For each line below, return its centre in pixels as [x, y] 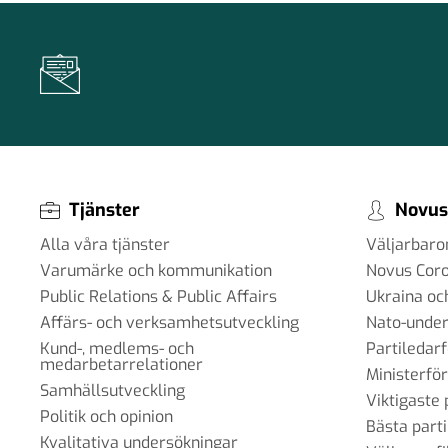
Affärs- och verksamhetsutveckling [169, 323]
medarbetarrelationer [121, 365]
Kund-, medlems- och [117, 349]
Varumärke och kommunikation [156, 271]
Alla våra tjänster [105, 245]
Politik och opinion [106, 417]
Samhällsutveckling [112, 391]
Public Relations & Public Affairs [158, 297]
